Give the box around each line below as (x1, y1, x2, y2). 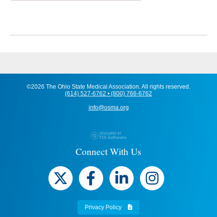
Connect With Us (76, 145, 141, 158)
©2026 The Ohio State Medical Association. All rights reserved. (27, 83, 190, 91)
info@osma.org (88, 104, 129, 111)
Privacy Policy (85, 204, 123, 211)
